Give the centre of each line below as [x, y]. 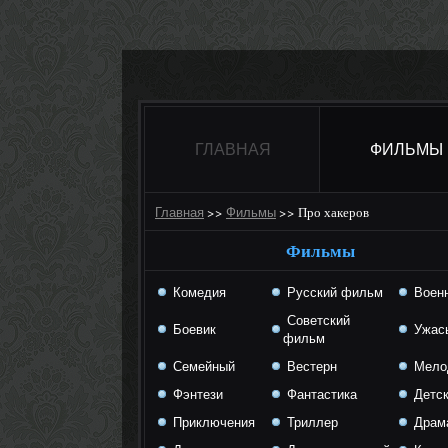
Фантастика [320, 394]
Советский [316, 320]
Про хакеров [333, 212]
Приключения [212, 422]
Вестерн [310, 366]
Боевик [192, 329]
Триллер [310, 422]
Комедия [197, 292]
